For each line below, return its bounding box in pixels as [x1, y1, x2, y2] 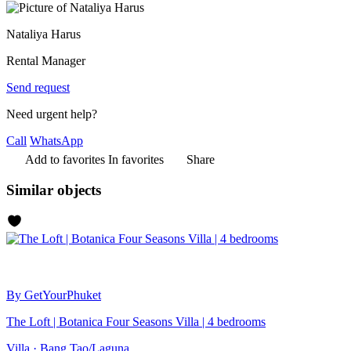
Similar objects [6, 181, 101, 198]
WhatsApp [30, 133, 83, 147]
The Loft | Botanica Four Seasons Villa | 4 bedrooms [6, 315, 266, 329]
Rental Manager [6, 53, 85, 67]
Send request [6, 80, 70, 94]
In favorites [108, 152, 164, 166]
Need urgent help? [6, 107, 97, 121]
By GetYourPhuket [6, 288, 101, 302]
